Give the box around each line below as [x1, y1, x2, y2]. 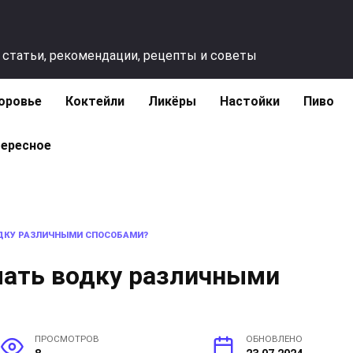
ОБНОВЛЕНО [246, 333, 303, 345]
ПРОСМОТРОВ [35, 333, 100, 345]
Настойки [220, 94, 280, 109]
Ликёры [148, 94, 196, 109]
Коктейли [65, 94, 124, 109]
